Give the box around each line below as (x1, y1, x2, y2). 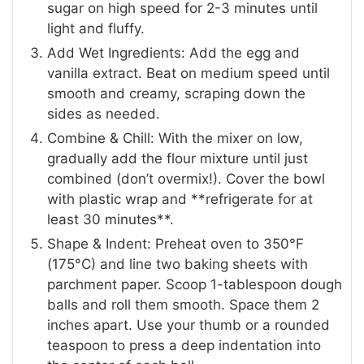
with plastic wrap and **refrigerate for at (47, 191, 314, 208)
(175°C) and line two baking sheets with (47, 256, 309, 273)
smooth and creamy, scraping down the (47, 85, 306, 102)
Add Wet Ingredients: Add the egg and (47, 45, 301, 62)
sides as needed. (47, 106, 161, 123)
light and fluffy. (47, 20, 145, 37)
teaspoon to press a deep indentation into (47, 337, 322, 354)
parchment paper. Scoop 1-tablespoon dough (47, 276, 343, 293)
